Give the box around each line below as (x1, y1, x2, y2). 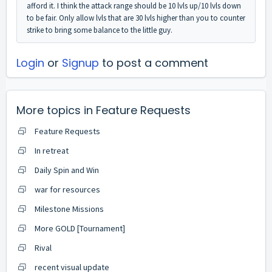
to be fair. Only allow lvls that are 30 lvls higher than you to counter (27, 13, 245, 24)
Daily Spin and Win (35, 165, 99, 176)
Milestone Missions (35, 203, 104, 215)
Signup (62, 55, 99, 71)
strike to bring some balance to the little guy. (27, 25, 172, 36)
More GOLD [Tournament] (35, 223, 125, 234)
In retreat (35, 145, 69, 157)
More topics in (16, 103, 96, 118)
